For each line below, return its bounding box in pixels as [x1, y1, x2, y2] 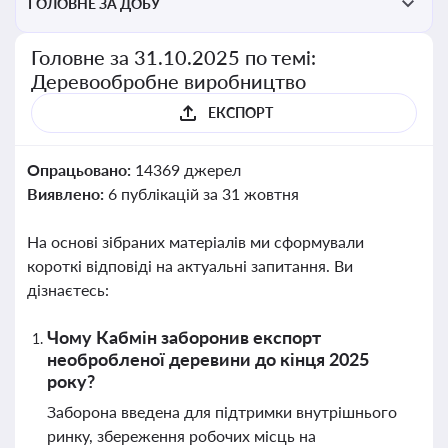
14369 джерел [134, 160, 241, 179]
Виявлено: [27, 184, 108, 203]
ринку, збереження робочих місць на [47, 426, 316, 445]
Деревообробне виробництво [31, 69, 306, 93]
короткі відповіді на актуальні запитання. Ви [27, 256, 353, 275]
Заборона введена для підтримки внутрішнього [47, 402, 397, 421]
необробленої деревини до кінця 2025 [47, 348, 369, 370]
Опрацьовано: [27, 160, 135, 179]
